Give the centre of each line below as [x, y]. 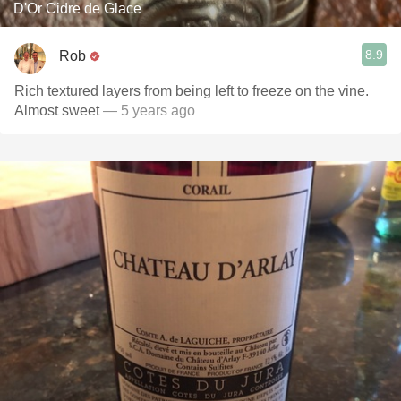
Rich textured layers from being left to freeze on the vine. [192, 91]
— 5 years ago [147, 111]
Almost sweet [57, 111]
